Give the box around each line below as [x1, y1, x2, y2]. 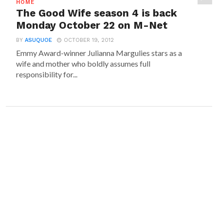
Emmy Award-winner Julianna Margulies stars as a [16, 48, 182, 57]
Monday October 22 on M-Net [16, 19, 168, 31]
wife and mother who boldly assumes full [16, 59, 151, 68]
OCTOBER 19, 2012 [64, 37, 114, 43]
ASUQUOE [25, 37, 53, 43]
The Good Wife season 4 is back [16, 7, 178, 19]
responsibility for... [16, 70, 78, 79]
